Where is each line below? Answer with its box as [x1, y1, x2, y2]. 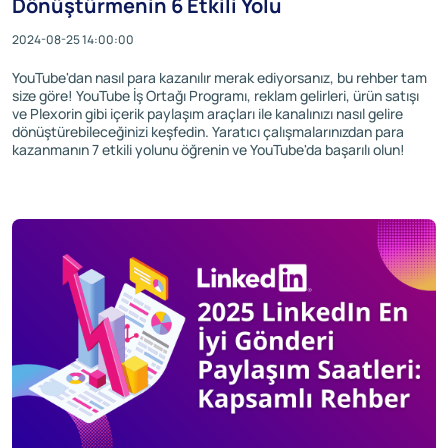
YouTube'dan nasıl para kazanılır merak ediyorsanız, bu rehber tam [12, 68, 427, 88]
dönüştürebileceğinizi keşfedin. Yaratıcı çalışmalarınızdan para [12, 122, 404, 142]
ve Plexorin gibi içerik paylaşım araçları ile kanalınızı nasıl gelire [12, 104, 403, 124]
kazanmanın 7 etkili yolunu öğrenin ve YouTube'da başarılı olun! [12, 140, 405, 160]
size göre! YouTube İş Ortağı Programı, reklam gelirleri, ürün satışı [12, 86, 419, 106]
